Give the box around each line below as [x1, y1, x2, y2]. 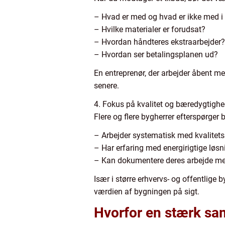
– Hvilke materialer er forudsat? [94, 24, 205, 34]
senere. [94, 80, 119, 90]
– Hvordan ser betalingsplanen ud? [94, 49, 218, 59]
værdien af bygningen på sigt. [94, 186, 199, 196]
